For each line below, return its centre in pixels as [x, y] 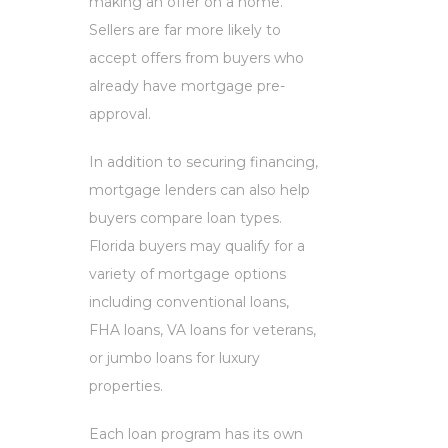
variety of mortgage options [187, 273]
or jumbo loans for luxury [174, 357]
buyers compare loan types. [185, 217]
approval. [120, 113]
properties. [126, 385]
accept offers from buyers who [196, 57]
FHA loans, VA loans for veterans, [202, 329]
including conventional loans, [189, 301]
